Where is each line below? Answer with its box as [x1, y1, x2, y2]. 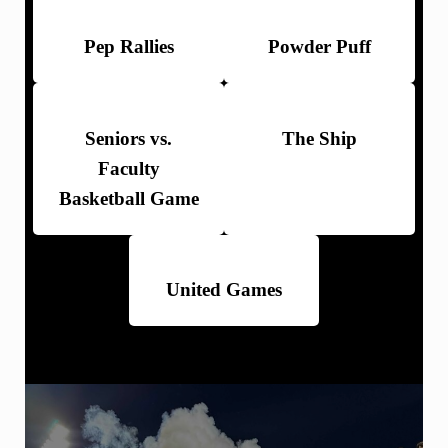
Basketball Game [58, 187, 199, 209]
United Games [165, 278, 282, 300]
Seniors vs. [85, 127, 173, 149]
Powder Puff [267, 36, 371, 58]
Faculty [97, 157, 160, 179]
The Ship [281, 127, 357, 149]
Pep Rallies [83, 36, 174, 58]
